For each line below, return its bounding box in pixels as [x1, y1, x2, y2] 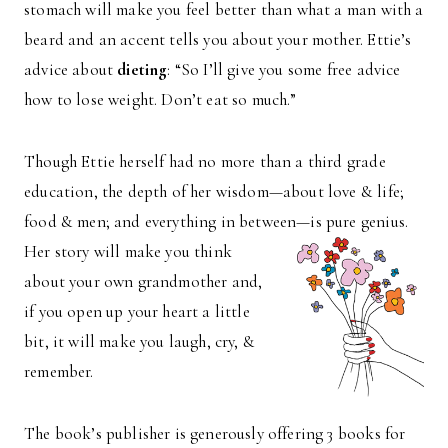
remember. [24, 360, 94, 382]
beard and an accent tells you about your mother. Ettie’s [24, 28, 412, 50]
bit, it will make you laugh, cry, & [24, 330, 255, 352]
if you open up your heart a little [24, 300, 250, 322]
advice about [24, 58, 118, 80]
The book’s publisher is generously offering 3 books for [24, 422, 406, 444]
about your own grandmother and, [24, 270, 263, 292]
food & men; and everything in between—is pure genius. [24, 210, 409, 232]
